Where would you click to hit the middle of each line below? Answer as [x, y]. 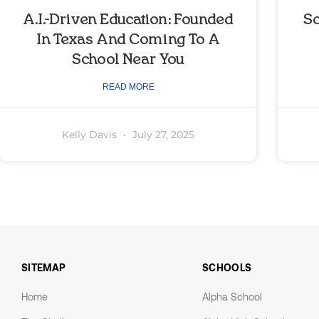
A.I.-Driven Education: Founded [128, 20]
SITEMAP [44, 268]
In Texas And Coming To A [128, 40]
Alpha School [232, 297]
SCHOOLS [227, 268]
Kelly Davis [91, 135]
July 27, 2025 [162, 135]
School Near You [128, 60]
